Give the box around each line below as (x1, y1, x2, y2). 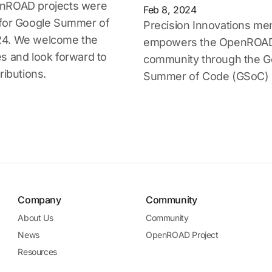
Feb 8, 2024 (143, 4, 197, 16)
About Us (18, 212, 53, 223)
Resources (18, 246, 57, 257)
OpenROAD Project (145, 229, 219, 240)
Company (18, 194, 61, 206)
